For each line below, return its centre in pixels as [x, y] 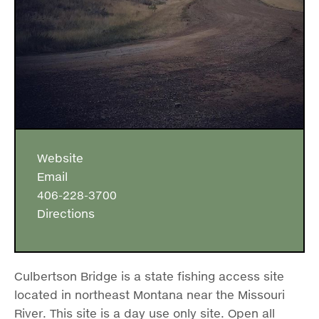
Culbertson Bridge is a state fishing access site [149, 276]
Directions [62, 214]
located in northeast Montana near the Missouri [150, 295]
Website [57, 158]
